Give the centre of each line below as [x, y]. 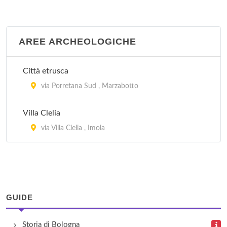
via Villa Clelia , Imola [72, 128]
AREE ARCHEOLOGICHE [78, 42]
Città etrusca [46, 71]
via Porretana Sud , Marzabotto [89, 86]
